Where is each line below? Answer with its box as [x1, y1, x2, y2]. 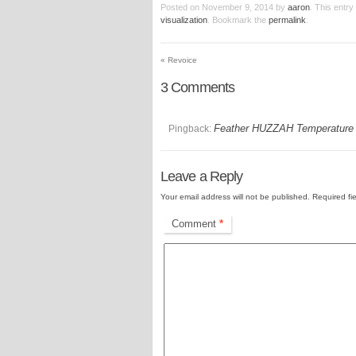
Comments [168, 79, 235, 95]
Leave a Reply [161, 168, 243, 184]
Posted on [161, 2, 199, 12]
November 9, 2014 [202, 2, 273, 12]
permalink [269, 14, 306, 25]
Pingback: [168, 122, 214, 134]
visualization [161, 14, 207, 25]
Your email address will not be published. [161, 192, 310, 201]
